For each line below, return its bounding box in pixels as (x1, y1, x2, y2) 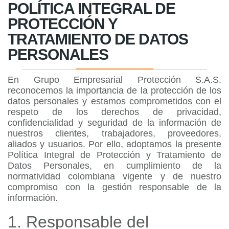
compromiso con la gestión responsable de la (8, 182, 221, 192)
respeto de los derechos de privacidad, (8, 107, 221, 117)
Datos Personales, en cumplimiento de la (8, 161, 221, 171)
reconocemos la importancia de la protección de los (8, 85, 221, 96)
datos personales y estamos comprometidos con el (8, 96, 221, 106)
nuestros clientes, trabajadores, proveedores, (8, 128, 221, 139)
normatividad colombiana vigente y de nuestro (8, 171, 221, 181)
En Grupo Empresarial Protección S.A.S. (8, 75, 221, 85)
